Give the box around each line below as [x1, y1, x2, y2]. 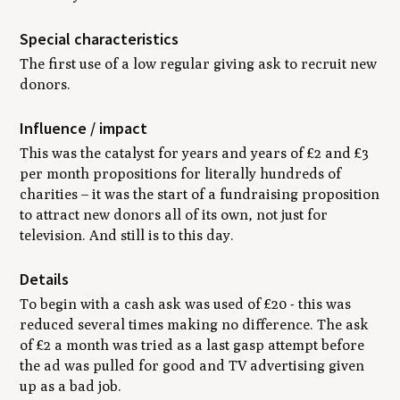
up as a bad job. [20, 377, 122, 395]
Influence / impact [20, 117, 148, 138]
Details [20, 268, 70, 289]
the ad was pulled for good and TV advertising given [20, 356, 365, 374]
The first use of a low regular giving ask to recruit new [20, 55, 378, 73]
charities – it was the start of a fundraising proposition [20, 186, 380, 203]
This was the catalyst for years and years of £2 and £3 [20, 145, 370, 162]
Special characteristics [20, 28, 179, 49]
